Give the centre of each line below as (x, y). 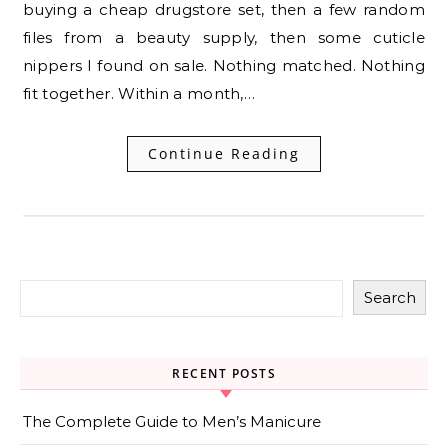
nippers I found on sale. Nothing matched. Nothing (224, 66)
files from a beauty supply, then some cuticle (224, 38)
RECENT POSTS (224, 374)
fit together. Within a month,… (139, 94)
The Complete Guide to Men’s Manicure (172, 422)
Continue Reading (224, 154)
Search (389, 298)
